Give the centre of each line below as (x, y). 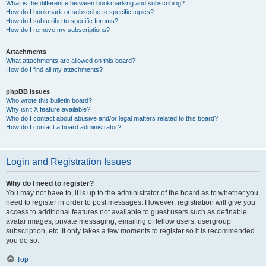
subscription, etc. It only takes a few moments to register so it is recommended (130, 231)
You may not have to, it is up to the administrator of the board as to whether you (132, 193)
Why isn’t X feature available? (48, 109)
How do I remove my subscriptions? (58, 30)
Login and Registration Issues (69, 162)
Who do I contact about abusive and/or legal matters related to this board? (112, 118)
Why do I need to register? (50, 183)
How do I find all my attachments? (54, 69)
